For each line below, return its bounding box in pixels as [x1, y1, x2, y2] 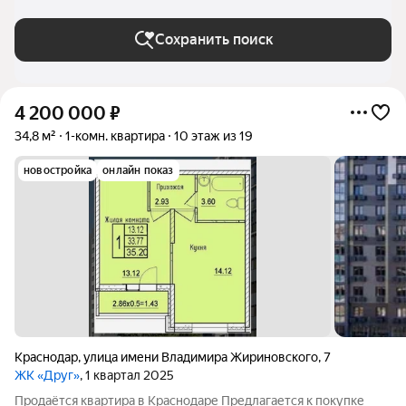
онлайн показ [102, 164, 174, 177]
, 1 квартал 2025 [80, 368, 174, 382]
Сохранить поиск [154, 31, 274, 48]
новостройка [24, 164, 92, 177]
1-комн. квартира [65, 129, 165, 143]
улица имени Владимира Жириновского [83, 350, 318, 364]
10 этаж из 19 [174, 129, 253, 143]
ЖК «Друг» [14, 368, 80, 382]
